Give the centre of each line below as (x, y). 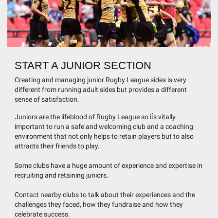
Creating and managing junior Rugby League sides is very (100, 80)
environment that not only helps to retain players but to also (104, 136)
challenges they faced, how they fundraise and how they (99, 204)
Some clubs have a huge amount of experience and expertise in (109, 165)
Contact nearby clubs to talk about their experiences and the (105, 195)
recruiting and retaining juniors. (62, 175)
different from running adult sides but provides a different (101, 90)
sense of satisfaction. (47, 99)
